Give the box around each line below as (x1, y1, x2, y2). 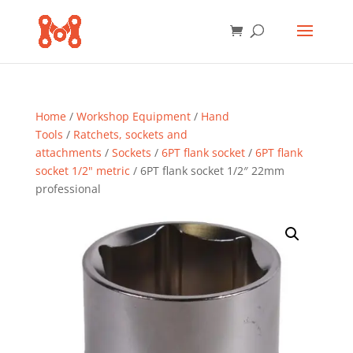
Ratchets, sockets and (72, 127, 188, 142)
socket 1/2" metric (35, 163, 130, 178)
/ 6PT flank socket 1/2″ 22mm (129, 163, 284, 178)
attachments (35, 145, 102, 160)
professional (35, 181, 101, 196)
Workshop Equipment (76, 109, 191, 124)
